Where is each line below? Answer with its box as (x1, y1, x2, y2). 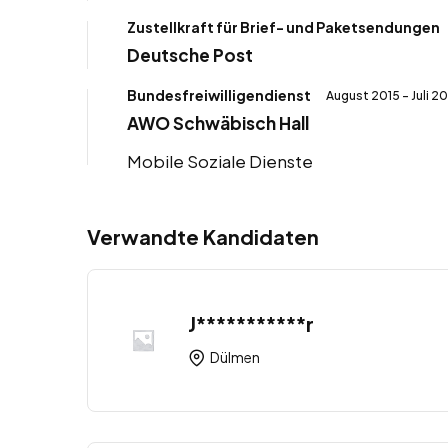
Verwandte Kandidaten (87, 223, 319, 249)
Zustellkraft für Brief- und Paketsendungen (127, 17, 440, 36)
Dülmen (208, 348, 260, 367)
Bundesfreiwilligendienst (127, 85, 311, 104)
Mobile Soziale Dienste (127, 149, 313, 172)
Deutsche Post (127, 43, 253, 66)
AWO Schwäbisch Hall (127, 111, 309, 134)
